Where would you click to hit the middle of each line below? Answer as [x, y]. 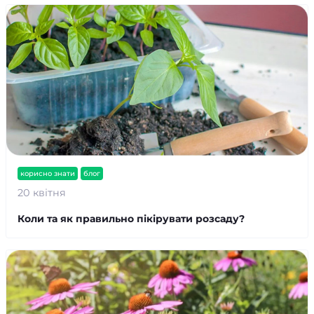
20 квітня [42, 193]
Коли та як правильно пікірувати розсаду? [131, 219]
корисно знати [48, 173]
